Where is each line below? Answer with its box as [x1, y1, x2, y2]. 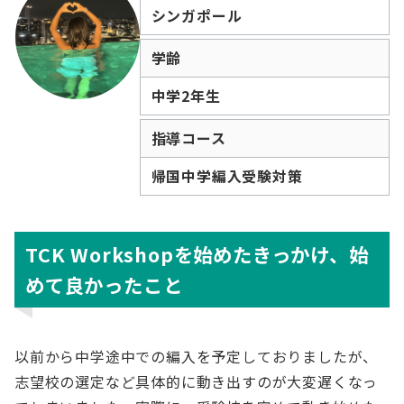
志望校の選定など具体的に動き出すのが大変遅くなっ [14, 371, 379, 392]
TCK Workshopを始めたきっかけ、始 [25, 240, 369, 268]
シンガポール [151, 5, 243, 26]
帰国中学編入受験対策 [151, 165, 303, 187]
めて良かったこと [25, 271, 183, 298]
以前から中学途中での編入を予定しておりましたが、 [14, 345, 379, 367]
